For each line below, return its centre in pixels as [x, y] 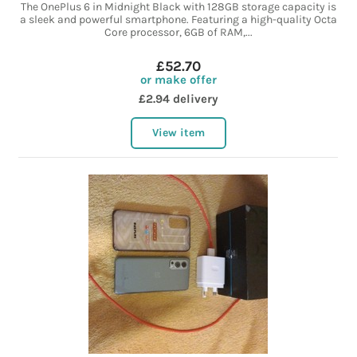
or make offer [178, 80]
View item [178, 133]
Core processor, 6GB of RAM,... [178, 33]
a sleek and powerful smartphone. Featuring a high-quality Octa [178, 20]
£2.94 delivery [178, 99]
